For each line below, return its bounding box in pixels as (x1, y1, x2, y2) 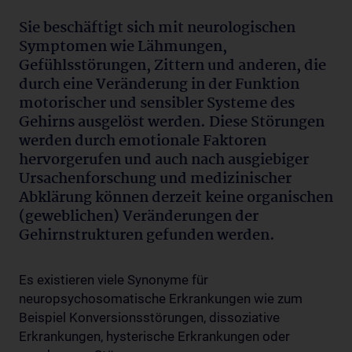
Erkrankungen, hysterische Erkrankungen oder (19, 328, 290, 344)
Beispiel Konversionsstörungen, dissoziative (19, 309, 280, 325)
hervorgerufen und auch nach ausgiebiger (19, 148, 309, 172)
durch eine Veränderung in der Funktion (19, 72, 299, 97)
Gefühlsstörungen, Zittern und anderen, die (19, 53, 326, 78)
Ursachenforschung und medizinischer (19, 167, 291, 191)
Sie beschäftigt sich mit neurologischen (19, 16, 295, 40)
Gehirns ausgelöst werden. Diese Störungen (19, 110, 324, 134)
